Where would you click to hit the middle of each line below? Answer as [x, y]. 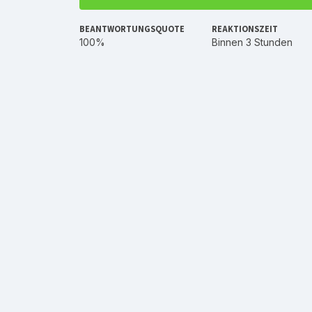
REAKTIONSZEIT [245, 29]
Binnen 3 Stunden [252, 42]
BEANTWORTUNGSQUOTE [132, 29]
